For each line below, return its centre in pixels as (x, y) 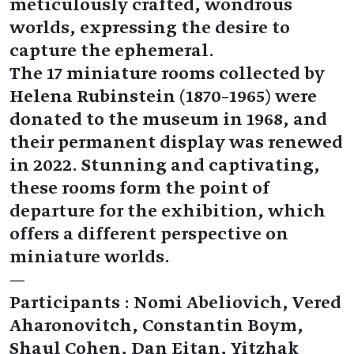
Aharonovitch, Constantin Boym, (156, 326)
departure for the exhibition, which (168, 211)
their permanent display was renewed (176, 142)
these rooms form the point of (139, 188)
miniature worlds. (90, 257)
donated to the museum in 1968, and (168, 119)
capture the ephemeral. (112, 51)
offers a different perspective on (149, 234)
